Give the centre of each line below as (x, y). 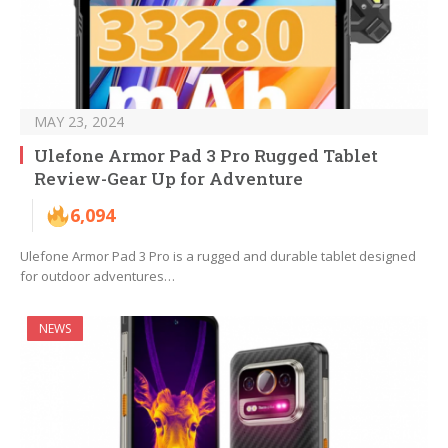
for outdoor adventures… (97, 276)
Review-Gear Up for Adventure (168, 179)
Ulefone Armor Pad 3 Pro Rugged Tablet (206, 156)
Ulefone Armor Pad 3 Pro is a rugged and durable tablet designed (218, 256)
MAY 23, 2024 (79, 122)
